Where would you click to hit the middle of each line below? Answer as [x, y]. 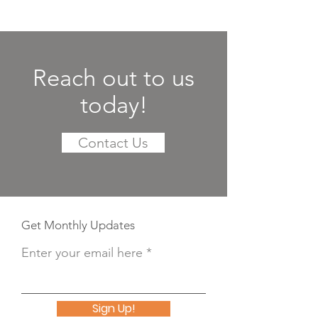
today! [114, 105]
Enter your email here [82, 253]
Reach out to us [114, 78]
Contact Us [113, 143]
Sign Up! [114, 308]
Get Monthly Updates [78, 225]
